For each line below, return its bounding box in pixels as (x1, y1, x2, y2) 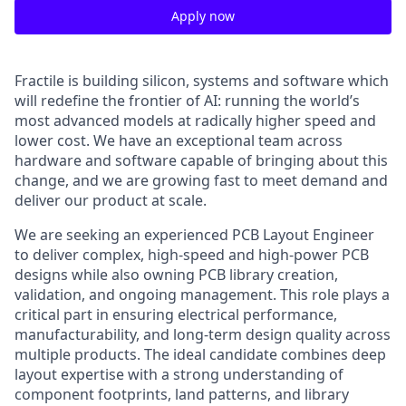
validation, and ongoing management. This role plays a (14, 285, 390, 304)
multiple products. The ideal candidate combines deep (14, 344, 386, 364)
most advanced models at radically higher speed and (14, 111, 376, 130)
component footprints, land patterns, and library (14, 384, 349, 404)
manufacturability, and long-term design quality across (14, 324, 391, 344)
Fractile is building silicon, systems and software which (14, 71, 389, 91)
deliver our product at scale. (14, 190, 207, 210)
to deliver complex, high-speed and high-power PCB (14, 245, 369, 265)
